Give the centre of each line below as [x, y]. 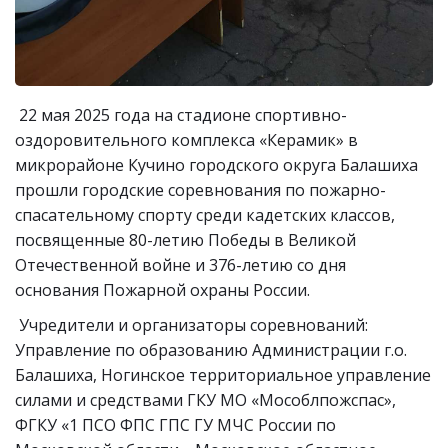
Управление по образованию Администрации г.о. [211, 350]
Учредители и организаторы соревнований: [191, 325]
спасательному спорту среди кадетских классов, [205, 215]
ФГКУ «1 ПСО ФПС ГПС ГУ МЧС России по [175, 425]
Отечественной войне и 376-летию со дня [180, 265]
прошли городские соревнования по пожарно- [200, 190]
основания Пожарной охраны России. [164, 290]
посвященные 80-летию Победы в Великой [185, 240]
